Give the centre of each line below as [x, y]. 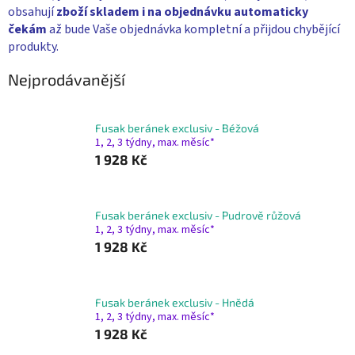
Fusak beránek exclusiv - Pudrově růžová [198, 215]
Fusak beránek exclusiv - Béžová [177, 128]
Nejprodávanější [67, 79]
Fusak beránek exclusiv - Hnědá [175, 302]
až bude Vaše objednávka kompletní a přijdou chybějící [193, 29]
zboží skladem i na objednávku [144, 11]
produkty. [34, 46]
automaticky [271, 11]
